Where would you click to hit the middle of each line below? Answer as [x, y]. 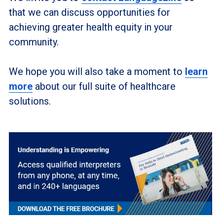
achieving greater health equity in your [91, 27]
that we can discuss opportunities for [89, 12]
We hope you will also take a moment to [97, 71]
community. [35, 42]
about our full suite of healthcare [104, 86]
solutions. [31, 101]
